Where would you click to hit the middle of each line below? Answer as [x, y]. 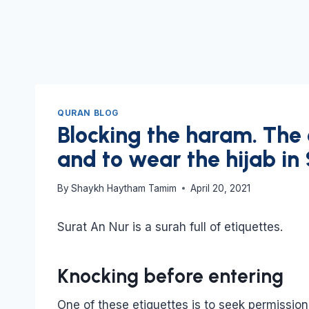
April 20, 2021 [221, 188]
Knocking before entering [170, 276]
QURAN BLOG [88, 113]
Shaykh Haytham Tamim [124, 188]
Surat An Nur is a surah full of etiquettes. [170, 227]
